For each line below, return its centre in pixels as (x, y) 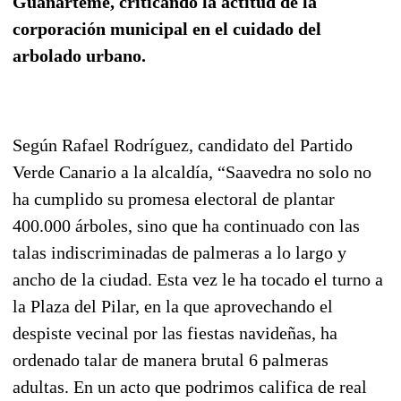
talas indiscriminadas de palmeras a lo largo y (179, 252)
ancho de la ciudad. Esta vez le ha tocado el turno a (198, 279)
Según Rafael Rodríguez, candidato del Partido (183, 145)
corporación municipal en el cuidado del (167, 28)
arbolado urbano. (79, 55)
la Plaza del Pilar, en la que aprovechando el (173, 306)
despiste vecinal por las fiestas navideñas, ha (175, 333)
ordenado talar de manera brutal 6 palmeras (171, 359)
